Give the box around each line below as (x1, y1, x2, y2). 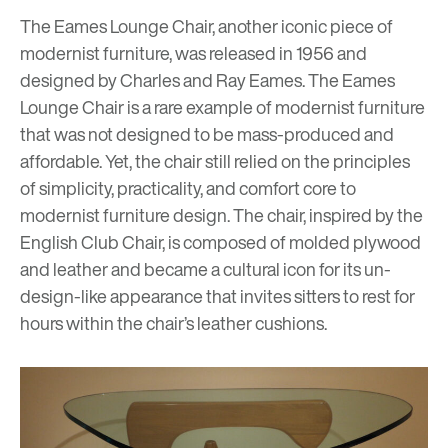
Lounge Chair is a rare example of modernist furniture (20, 94, 425, 121)
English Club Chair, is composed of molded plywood (20, 229, 421, 256)
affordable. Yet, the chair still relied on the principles (20, 148, 410, 175)
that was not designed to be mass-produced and (20, 121, 394, 148)
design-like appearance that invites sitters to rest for (20, 283, 415, 310)
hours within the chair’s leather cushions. (20, 310, 327, 337)
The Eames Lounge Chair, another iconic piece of (20, 13, 393, 40)
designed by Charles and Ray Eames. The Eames (20, 67, 395, 94)
